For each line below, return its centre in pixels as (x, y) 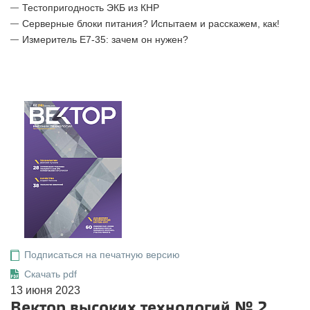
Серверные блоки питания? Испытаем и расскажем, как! (151, 24)
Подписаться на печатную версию (102, 255)
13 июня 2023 (45, 290)
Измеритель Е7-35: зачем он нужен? (105, 39)
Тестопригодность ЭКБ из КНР (91, 8)
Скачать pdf (51, 274)
